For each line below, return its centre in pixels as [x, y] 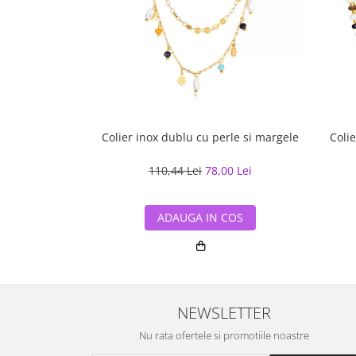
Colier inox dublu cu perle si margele [200, 137]
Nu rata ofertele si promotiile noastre [224, 335]
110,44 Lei [175, 170]
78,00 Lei [228, 170]
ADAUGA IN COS [200, 217]
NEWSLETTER [224, 312]
